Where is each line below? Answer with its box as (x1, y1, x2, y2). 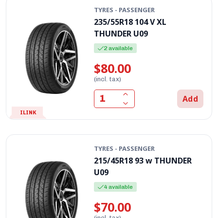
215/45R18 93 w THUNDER (94, 155, 192, 166)
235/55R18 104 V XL (94, 16, 167, 27)
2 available (104, 44, 133, 52)
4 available (104, 183, 133, 190)
